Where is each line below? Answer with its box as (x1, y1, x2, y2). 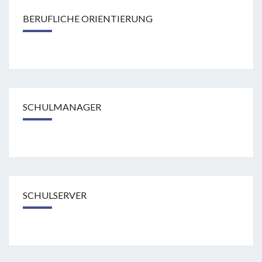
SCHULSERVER (23, 189, 87, 201)
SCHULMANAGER (23, 101, 101, 113)
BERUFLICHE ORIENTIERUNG (23, 13, 153, 25)
